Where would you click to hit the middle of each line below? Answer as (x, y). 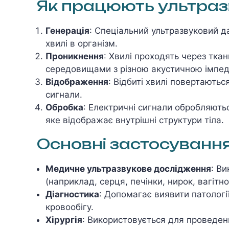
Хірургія (64, 220)
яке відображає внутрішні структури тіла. (135, 120)
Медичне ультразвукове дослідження (128, 168)
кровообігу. (70, 207)
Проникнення (75, 56)
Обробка (64, 107)
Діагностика (72, 194)
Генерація (67, 30)
